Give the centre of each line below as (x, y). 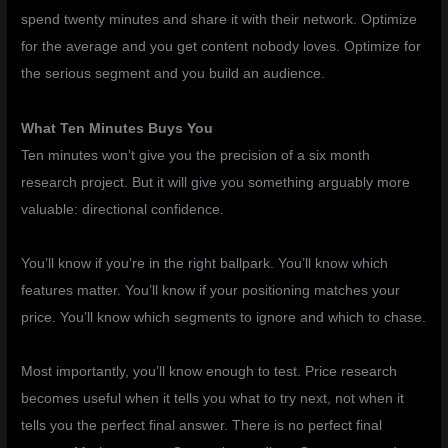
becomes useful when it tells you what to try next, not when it (213, 399)
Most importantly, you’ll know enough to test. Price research (209, 372)
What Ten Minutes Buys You (117, 128)
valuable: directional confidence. (123, 209)
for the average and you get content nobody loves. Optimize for (221, 47)
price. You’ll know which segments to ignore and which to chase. (224, 317)
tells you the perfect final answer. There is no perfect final (202, 426)
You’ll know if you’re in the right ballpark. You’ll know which (205, 263)
